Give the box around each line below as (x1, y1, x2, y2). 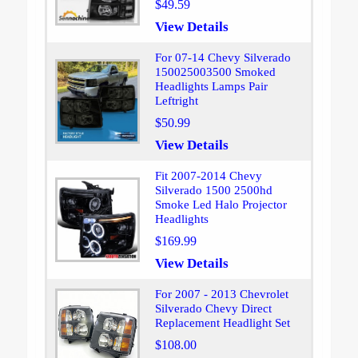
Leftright (154, 94, 198, 108)
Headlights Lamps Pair (154, 80, 268, 93)
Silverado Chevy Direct (154, 302, 272, 316)
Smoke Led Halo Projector (154, 198, 287, 212)
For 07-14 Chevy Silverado (154, 51, 291, 65)
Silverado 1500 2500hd (154, 184, 272, 197)
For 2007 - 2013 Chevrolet (154, 288, 288, 301)
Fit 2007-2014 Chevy (154, 169, 262, 183)
